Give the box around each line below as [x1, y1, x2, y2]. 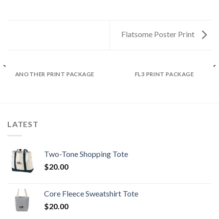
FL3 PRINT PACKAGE [134, 70, 194, 77]
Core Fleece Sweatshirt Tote [44, 189, 138, 198]
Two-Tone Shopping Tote [44, 149, 128, 159]
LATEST [7, 119, 39, 129]
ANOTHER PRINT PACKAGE [15, 70, 95, 77]
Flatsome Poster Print [121, 29, 196, 39]
